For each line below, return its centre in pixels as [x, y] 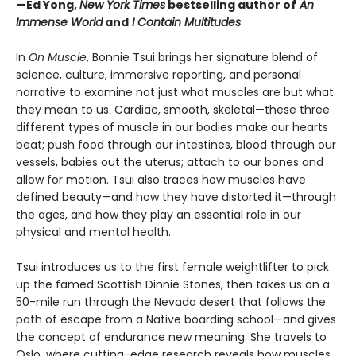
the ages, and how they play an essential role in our [159, 214]
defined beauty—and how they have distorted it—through [176, 197]
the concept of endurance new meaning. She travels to [171, 337]
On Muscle [58, 57]
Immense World [59, 22]
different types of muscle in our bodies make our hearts [172, 127]
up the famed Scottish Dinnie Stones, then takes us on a [173, 284]
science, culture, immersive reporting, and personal [159, 74]
